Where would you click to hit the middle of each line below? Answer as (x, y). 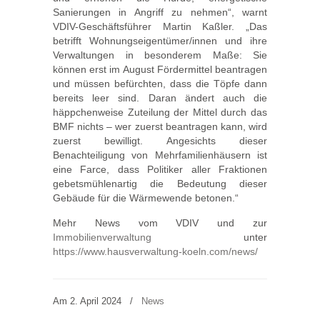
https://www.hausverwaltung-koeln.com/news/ (155, 251)
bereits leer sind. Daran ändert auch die (160, 98)
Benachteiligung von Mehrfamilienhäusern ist (160, 155)
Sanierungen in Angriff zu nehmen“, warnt (160, 12)
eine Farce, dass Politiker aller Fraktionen (160, 169)
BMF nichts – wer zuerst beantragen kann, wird (160, 126)
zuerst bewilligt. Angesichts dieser (160, 141)
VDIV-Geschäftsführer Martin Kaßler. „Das (160, 26)
